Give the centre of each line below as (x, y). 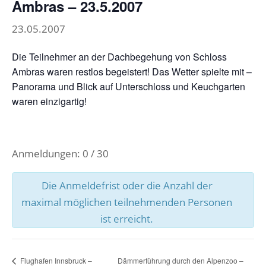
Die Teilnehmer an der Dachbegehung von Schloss (119, 56)
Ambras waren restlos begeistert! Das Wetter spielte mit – (132, 71)
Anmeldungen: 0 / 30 (60, 153)
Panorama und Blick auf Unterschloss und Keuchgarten (129, 86)
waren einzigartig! (49, 101)
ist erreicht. (127, 218)
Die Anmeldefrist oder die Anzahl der (127, 185)
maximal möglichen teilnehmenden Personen (127, 202)
